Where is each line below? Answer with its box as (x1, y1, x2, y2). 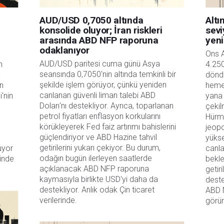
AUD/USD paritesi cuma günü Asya (39, 59, 160, 69)
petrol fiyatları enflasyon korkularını (39, 111, 161, 121)
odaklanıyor (39, 44, 89, 56)
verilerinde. (39, 195, 77, 205)
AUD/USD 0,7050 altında (39, 14, 143, 26)
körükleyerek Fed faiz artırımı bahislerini (39, 122, 176, 132)
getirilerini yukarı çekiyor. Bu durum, (39, 143, 161, 153)
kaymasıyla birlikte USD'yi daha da (39, 174, 158, 184)
